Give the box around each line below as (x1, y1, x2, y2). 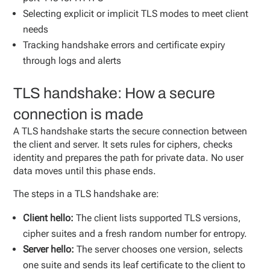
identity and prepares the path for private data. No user (13, 152, 244, 163)
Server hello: (23, 243, 77, 255)
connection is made (13, 106, 144, 122)
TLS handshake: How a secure (13, 85, 216, 101)
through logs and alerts (23, 55, 122, 66)
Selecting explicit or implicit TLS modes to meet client (23, 8, 249, 19)
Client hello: (23, 212, 77, 224)
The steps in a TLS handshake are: (13, 188, 160, 199)
